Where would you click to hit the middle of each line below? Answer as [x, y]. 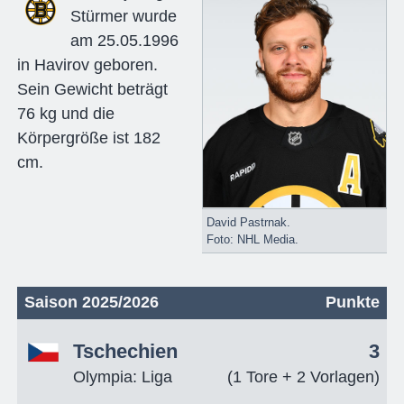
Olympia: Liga [122, 376]
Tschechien [125, 351]
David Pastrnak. [248, 222]
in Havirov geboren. [87, 64]
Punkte [353, 302]
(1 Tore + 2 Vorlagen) [304, 376]
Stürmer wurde [123, 16]
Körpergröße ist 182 [88, 138]
